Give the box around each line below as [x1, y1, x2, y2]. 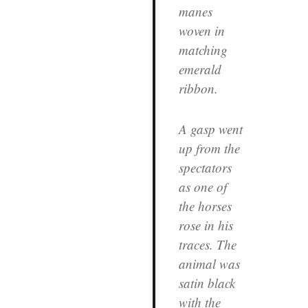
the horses [178, 197, 232, 214]
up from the [178, 139, 240, 157]
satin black [178, 274, 235, 291]
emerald [178, 60, 221, 78]
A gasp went [178, 120, 243, 137]
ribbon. [178, 79, 218, 97]
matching [178, 41, 228, 58]
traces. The [178, 235, 236, 253]
